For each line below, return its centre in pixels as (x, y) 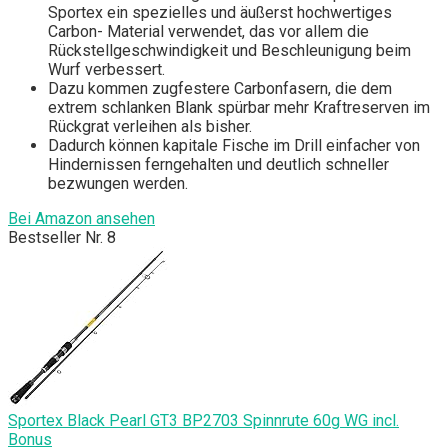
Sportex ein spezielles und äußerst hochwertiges (220, 12)
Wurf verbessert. (106, 69)
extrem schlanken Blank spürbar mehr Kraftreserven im (239, 107)
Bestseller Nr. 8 (62, 237)
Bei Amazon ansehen (81, 218)
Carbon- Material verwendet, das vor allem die (208, 31)
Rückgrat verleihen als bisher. (150, 126)
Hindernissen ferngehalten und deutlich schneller (218, 164)
